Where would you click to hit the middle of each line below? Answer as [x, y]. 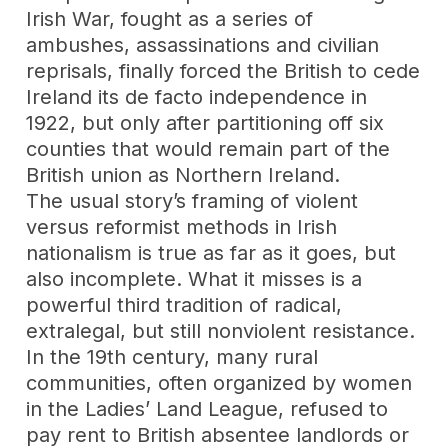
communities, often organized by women [219, 382]
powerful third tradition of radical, [184, 304]
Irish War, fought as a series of [170, 18]
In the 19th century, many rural [172, 356]
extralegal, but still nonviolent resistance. [221, 330]
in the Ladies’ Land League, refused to [207, 408]
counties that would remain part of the [208, 148]
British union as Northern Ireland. [183, 174]
